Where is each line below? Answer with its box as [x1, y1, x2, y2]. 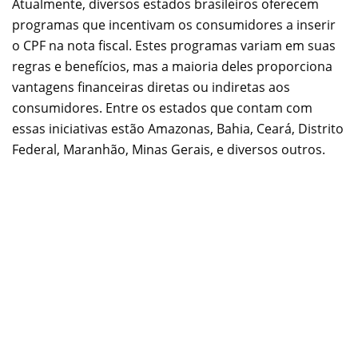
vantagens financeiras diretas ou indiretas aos [12, 78, 290, 96]
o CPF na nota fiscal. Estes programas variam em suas [12, 36, 336, 54]
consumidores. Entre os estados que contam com [12, 98, 312, 117]
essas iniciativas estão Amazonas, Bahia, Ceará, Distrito [12, 119, 344, 137]
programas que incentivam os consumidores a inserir [12, 15, 336, 34]
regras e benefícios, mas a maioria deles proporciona [12, 57, 332, 75]
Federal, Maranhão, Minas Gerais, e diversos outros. [12, 140, 325, 158]
